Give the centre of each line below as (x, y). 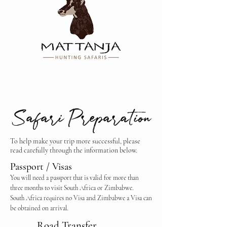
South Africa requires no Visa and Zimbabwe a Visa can (81, 198)
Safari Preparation (81, 120)
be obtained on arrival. (39, 208)
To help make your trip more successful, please (75, 141)
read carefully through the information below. (74, 150)
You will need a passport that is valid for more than (74, 178)
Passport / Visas (41, 167)
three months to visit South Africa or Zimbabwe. (73, 188)
